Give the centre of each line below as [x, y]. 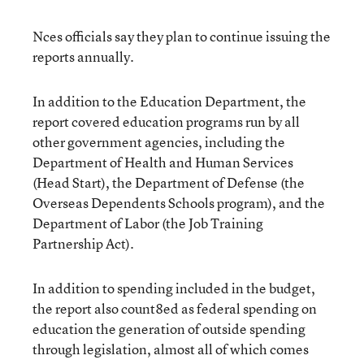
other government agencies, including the [159, 142]
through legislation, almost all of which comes [171, 349]
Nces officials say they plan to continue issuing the [182, 36]
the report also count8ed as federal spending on [175, 308]
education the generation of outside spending [169, 329]
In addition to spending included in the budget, [174, 288]
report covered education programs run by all [166, 121]
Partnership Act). [83, 243]
